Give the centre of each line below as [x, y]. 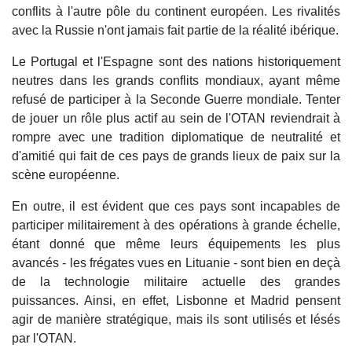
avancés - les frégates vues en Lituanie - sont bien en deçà [176, 263]
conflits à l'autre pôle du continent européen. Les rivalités [176, 12]
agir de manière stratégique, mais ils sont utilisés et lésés [176, 320]
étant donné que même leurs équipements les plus [176, 244]
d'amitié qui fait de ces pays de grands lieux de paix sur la [176, 156]
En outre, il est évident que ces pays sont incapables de [176, 207]
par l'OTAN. [44, 339]
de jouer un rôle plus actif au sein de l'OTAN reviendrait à [176, 119]
